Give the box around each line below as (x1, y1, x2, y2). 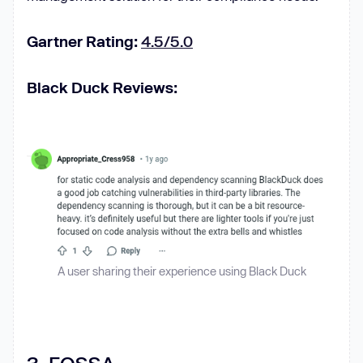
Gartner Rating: (27, 32, 141, 50)
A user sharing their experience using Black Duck (57, 264, 306, 278)
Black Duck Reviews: (27, 79, 177, 96)
